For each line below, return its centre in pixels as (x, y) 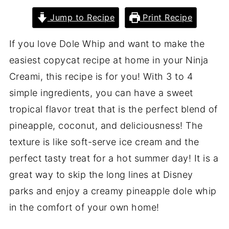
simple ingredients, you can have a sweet (101, 93)
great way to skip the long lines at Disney (101, 175)
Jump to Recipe (81, 17)
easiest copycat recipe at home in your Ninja (109, 60)
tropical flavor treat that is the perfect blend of (113, 109)
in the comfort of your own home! (86, 207)
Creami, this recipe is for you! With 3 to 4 (101, 76)
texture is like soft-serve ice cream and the (104, 142)
